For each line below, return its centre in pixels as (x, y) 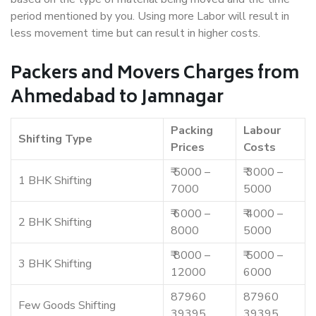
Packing (192, 131)
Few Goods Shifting (67, 306)
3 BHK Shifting (55, 264)
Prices (188, 148)
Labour (262, 131)
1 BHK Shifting (55, 181)
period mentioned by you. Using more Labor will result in (150, 17)
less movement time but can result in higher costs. (135, 34)
